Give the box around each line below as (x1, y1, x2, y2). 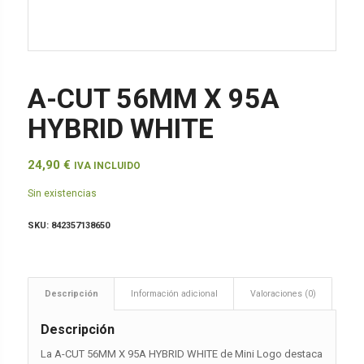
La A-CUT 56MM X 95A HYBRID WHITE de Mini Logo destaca (40, 348, 323, 361)
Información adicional (130, 288, 218, 300)
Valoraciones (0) (249, 288, 316, 300)
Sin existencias (27, 187, 97, 199)
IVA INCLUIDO (73, 159, 141, 171)
